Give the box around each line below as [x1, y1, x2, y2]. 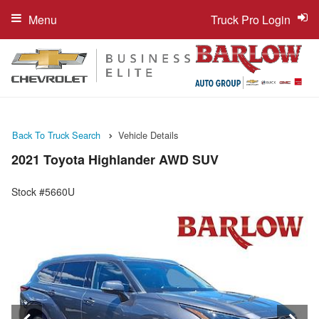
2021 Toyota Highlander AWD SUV [11, 150, 219, 169]
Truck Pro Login [211, 11, 291, 28]
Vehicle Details [118, 128, 178, 142]
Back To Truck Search [12, 128, 100, 142]
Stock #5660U [11, 184, 75, 199]
